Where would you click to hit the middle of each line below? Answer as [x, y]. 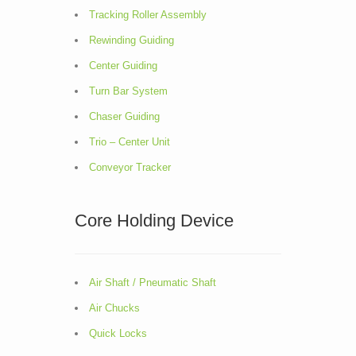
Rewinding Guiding [132, 40]
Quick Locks [118, 333]
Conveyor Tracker [130, 167]
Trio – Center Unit [130, 142]
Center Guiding [123, 66]
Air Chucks [114, 308]
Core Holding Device [154, 221]
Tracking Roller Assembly [148, 15]
